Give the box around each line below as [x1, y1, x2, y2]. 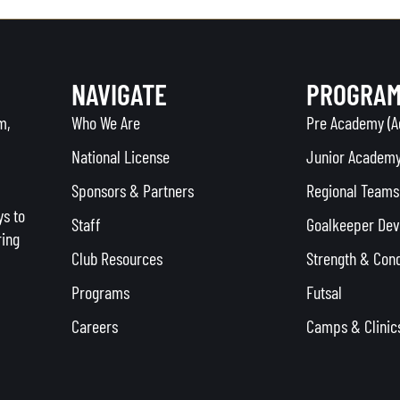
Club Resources [71, 246, 162, 269]
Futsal [305, 280, 342, 303]
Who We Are [71, 111, 140, 133]
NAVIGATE [71, 76, 167, 111]
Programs [71, 280, 129, 303]
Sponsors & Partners [71, 179, 194, 201]
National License [71, 145, 170, 167]
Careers [71, 314, 118, 337]
